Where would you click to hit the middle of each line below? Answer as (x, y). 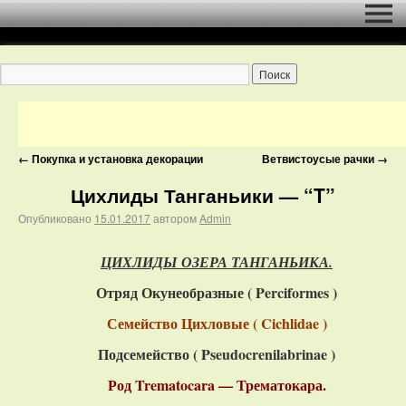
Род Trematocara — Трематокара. (217, 385)
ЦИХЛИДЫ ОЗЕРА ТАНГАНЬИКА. (217, 262)
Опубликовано (55, 218)
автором (175, 218)
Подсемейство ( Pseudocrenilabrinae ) (217, 354)
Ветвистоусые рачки (319, 159)
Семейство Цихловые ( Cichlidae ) (217, 323)
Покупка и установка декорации (116, 159)
